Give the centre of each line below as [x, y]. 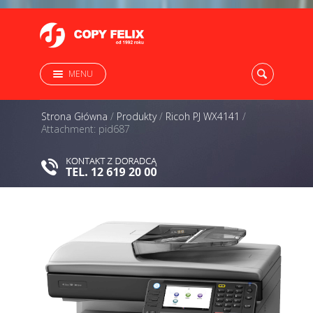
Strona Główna [74, 116]
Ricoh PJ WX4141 [203, 116]
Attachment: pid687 [86, 129]
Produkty [137, 116]
